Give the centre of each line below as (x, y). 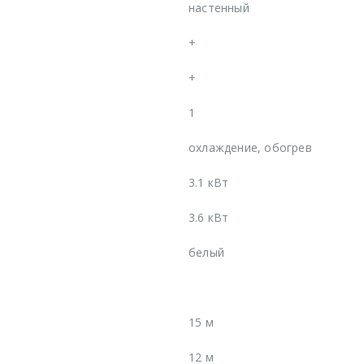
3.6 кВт (209, 217)
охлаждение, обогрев (250, 147)
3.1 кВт (209, 182)
